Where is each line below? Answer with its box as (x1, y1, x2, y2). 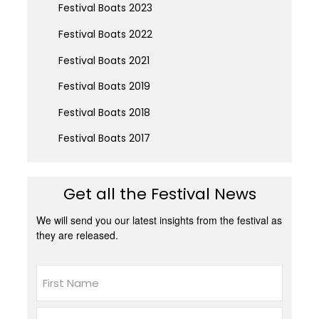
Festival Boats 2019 (58, 79, 150, 94)
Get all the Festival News (63, 183, 256, 206)
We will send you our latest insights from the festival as (36, 213, 283, 228)
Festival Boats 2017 (58, 131, 150, 146)
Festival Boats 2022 (58, 26, 152, 41)
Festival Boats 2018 (58, 105, 150, 120)
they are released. (36, 228, 119, 243)
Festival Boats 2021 (58, 53, 150, 68)
